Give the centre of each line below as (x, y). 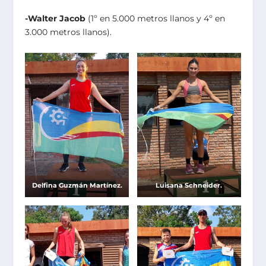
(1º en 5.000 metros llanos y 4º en (156, 19)
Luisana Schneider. (189, 186)
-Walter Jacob (56, 19)
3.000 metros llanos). (69, 32)
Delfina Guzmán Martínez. (77, 186)
